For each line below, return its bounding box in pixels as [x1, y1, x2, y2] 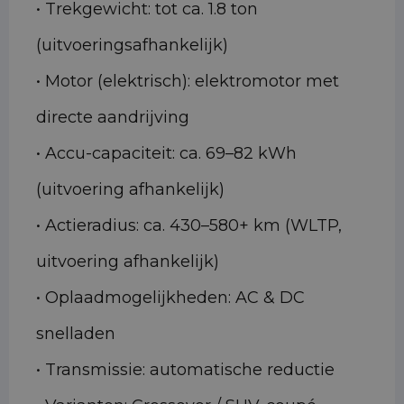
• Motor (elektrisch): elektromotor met [36, 71, 339, 92]
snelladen [36, 324, 115, 344]
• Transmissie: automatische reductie [36, 360, 335, 381]
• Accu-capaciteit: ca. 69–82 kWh [36, 143, 297, 164]
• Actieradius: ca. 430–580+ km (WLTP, [36, 216, 342, 236]
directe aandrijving [36, 107, 189, 128]
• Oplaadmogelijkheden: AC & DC [36, 288, 305, 308]
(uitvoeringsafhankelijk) [36, 35, 228, 56]
